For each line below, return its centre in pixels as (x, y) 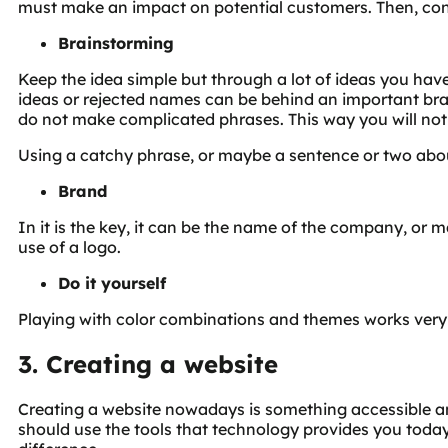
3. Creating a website (148, 364)
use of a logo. (69, 247)
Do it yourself (112, 283)
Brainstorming (116, 43)
